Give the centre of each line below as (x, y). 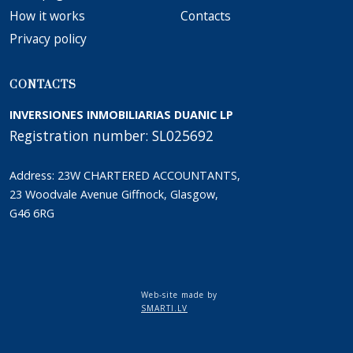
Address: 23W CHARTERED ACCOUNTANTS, (125, 175)
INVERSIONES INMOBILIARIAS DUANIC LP (121, 115)
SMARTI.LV (164, 308)
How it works (47, 16)
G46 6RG (32, 213)
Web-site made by (179, 295)
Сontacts (206, 16)
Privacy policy (48, 39)
